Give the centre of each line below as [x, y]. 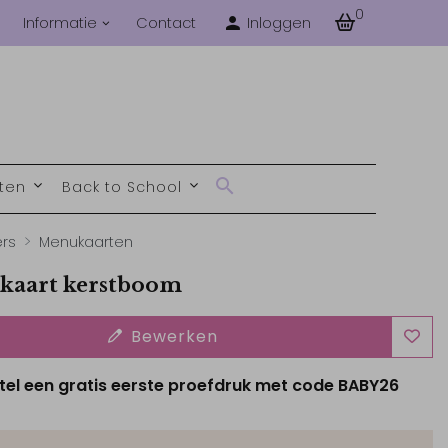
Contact [165, 22]
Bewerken [175, 336]
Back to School [124, 187]
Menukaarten [85, 241]
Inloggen [278, 22]
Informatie [59, 22]
